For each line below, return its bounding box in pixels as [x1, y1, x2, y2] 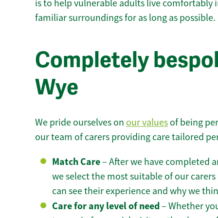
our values [126, 116, 168, 129]
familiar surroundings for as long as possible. [35, 11, 216, 24]
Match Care [52, 155, 100, 168]
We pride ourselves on [35, 116, 126, 129]
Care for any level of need [52, 200, 160, 213]
